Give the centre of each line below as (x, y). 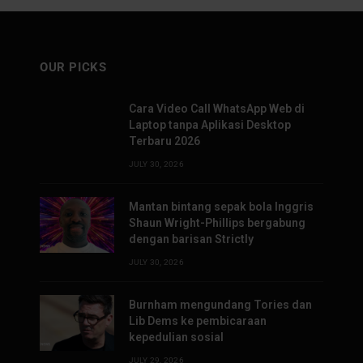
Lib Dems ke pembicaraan (198, 320)
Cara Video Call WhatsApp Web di (217, 108)
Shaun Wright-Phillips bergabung (217, 222)
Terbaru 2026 (164, 141)
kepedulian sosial (176, 337)
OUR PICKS (73, 67)
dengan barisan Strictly (191, 239)
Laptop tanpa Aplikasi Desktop (210, 124)
